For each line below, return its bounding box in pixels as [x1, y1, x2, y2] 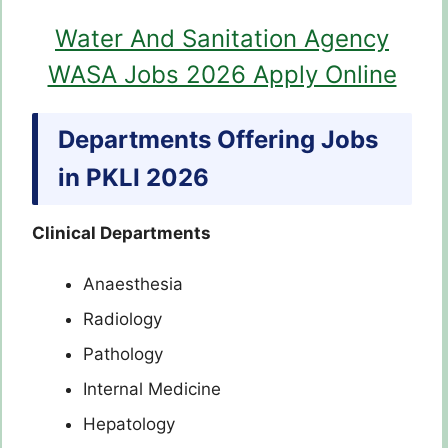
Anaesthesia [83, 273, 183, 294]
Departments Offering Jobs [58, 125, 378, 155]
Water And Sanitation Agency [55, 24, 389, 54]
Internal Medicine [83, 378, 221, 399]
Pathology [83, 343, 163, 364]
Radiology [83, 308, 162, 329]
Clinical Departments [32, 223, 211, 244]
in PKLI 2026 [58, 163, 209, 193]
